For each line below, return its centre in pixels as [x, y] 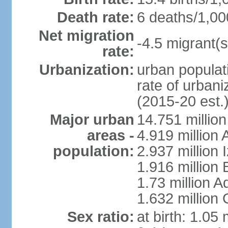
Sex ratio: [101, 217]
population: [93, 151]
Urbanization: [87, 70]
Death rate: [95, 17]
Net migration [86, 36]
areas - [110, 135]
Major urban [92, 120]
